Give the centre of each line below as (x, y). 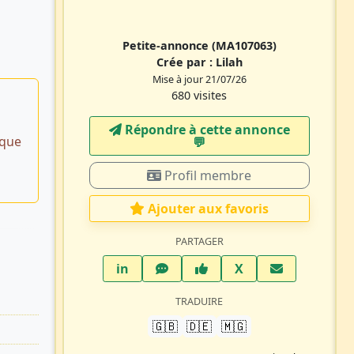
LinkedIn (156, 267)
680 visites (200, 95)
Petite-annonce (167, 45)
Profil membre (207, 175)
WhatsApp (200, 267)
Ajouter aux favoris (209, 208)
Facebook (237, 267)
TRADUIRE (200, 301)
